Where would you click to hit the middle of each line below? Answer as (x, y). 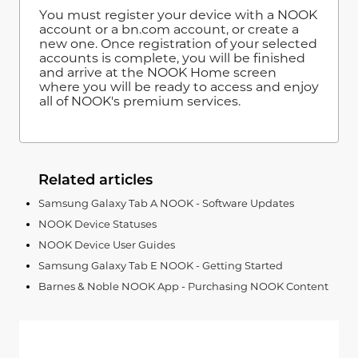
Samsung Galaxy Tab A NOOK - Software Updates (166, 203)
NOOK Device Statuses (97, 223)
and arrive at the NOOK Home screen (158, 72)
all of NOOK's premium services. (140, 101)
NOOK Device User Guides (107, 244)
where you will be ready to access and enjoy (179, 86)
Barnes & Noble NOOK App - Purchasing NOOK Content (183, 286)
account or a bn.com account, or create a (169, 29)
